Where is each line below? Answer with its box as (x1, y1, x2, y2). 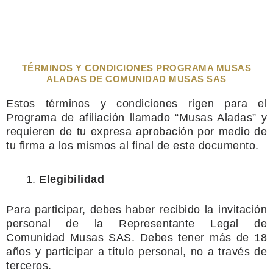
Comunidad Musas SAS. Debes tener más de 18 (6, 231, 267, 244)
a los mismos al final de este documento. (48, 140, 259, 152)
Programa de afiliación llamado (6, 112, 171, 124)
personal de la (6, 217, 104, 230)
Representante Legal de (119, 217, 268, 230)
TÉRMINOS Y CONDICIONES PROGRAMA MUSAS (21, 63, 252, 73)
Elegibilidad (39, 172, 104, 185)
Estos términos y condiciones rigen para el (6, 97, 267, 110)
